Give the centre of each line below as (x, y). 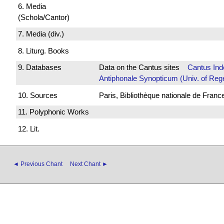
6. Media (32, 6)
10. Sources (38, 95)
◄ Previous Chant (38, 164)
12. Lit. (29, 128)
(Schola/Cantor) (44, 17)
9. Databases (40, 67)
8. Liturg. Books (43, 50)
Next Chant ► (89, 164)
